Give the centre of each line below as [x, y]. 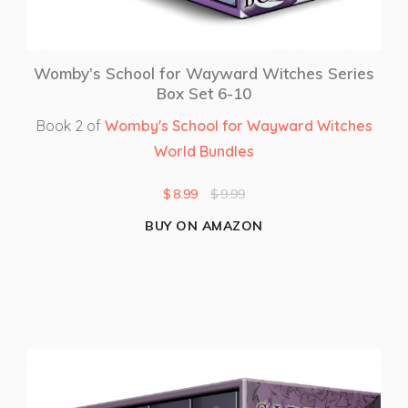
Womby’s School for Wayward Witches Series [204, 74]
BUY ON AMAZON [204, 226]
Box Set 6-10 [204, 94]
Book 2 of [70, 126]
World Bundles [204, 152]
